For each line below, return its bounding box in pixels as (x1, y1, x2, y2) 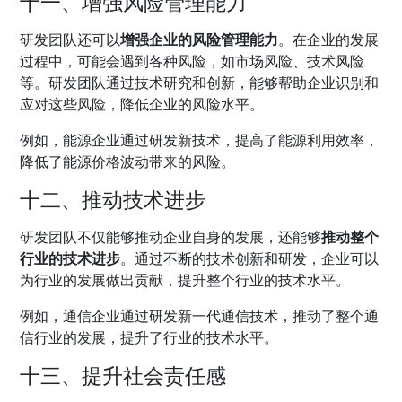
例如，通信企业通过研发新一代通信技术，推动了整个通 (20, 306, 380, 327)
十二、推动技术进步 (20, 185, 206, 214)
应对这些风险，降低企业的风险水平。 (20, 94, 265, 115)
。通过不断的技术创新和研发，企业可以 (120, 249, 380, 269)
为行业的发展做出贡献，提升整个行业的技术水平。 (20, 270, 351, 291)
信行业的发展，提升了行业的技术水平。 (20, 328, 279, 348)
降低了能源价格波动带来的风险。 (20, 152, 236, 172)
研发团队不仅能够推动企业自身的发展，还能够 (20, 227, 322, 248)
